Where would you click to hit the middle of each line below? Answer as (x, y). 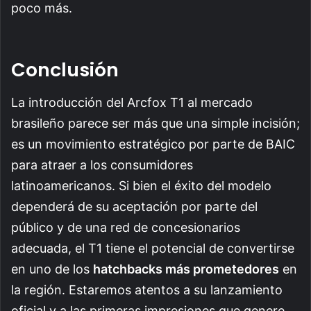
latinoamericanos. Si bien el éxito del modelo (141, 185)
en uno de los (52, 269)
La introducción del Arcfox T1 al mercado (132, 102)
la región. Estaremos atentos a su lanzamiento (147, 289)
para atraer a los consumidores (102, 165)
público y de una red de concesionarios (126, 227)
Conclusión (65, 70)
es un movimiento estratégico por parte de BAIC (153, 144)
